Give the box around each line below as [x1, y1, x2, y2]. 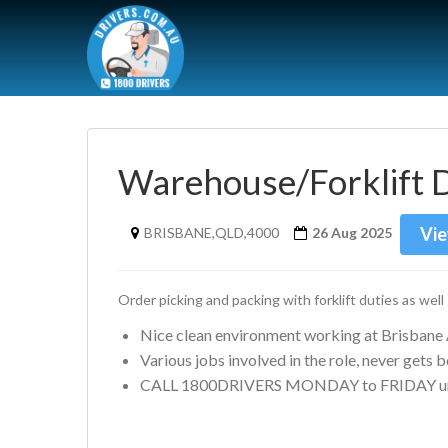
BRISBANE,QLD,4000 [143, 224, 279, 242]
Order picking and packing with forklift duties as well [118, 291, 444, 308]
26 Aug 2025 [312, 224, 392, 242]
